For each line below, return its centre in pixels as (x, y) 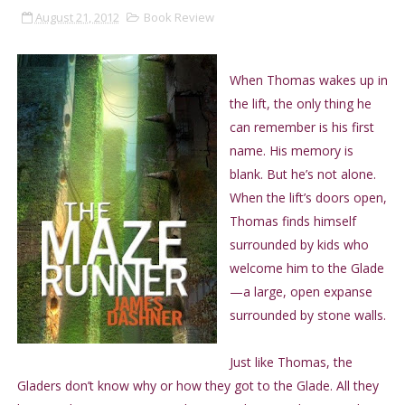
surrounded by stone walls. (307, 316)
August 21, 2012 (77, 18)
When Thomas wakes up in (308, 80)
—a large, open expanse (301, 292)
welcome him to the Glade (306, 268)
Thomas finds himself (292, 221)
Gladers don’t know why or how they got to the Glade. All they (198, 386)
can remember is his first (301, 127)
